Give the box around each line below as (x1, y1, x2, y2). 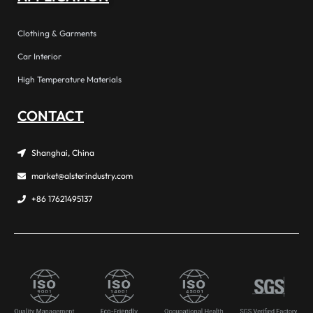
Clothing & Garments (17, 28, 96, 38)
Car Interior (17, 51, 61, 61)
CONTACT (17, 107, 84, 124)
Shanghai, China (31, 147, 94, 158)
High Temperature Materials (17, 74, 122, 85)
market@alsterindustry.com (31, 170, 133, 181)
